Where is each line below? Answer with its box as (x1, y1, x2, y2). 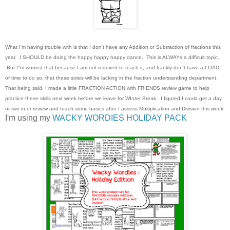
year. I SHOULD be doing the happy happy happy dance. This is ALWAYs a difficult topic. (5, 54, 219, 60)
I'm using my (5, 113, 52, 122)
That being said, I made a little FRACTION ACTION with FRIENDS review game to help (5, 85, 209, 91)
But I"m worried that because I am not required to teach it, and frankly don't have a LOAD (5, 64, 219, 70)
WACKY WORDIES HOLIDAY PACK (52, 113, 189, 122)
